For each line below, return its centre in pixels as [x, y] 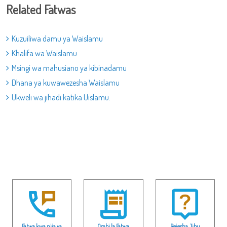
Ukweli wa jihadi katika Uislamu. [61, 97]
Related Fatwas [41, 9]
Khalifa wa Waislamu [44, 53]
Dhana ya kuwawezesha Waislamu [66, 83]
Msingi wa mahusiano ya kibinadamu [69, 68]
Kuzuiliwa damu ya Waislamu [57, 39]
